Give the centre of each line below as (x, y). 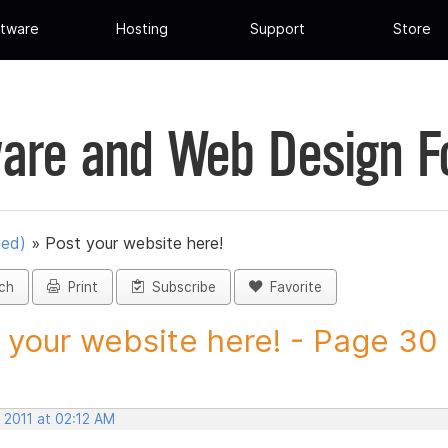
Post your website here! (134, 243)
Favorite (292, 287)
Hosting (142, 29)
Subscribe (180, 287)
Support (277, 29)
